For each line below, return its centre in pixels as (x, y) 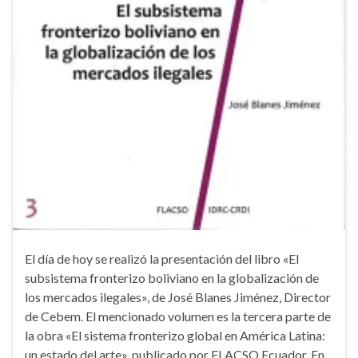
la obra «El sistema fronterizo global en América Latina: (175, 336)
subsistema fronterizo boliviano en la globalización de (172, 278)
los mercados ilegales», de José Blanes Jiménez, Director (178, 297)
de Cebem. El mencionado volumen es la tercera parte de (178, 316)
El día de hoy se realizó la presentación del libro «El (162, 259)
